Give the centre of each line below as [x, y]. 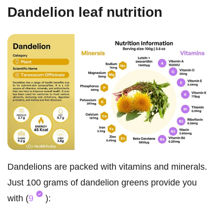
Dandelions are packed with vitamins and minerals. [107, 167]
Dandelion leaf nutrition [85, 12]
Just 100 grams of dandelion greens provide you [102, 183]
